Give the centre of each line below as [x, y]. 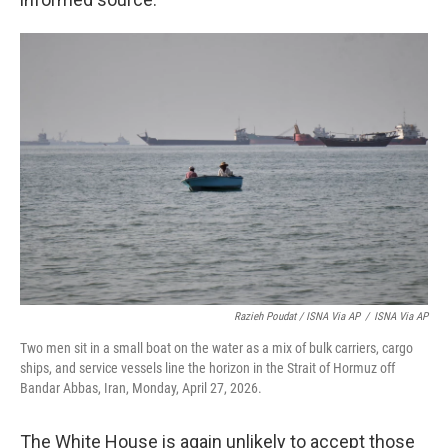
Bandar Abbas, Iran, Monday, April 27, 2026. [141, 388]
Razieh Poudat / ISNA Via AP [297, 317]
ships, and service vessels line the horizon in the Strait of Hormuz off [207, 368]
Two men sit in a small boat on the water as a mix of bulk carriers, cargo [216, 348]
